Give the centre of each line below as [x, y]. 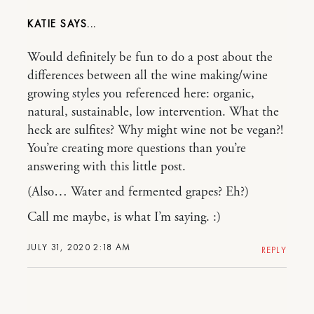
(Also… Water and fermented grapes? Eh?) [138, 192]
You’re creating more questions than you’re [137, 149]
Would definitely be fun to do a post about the [150, 57]
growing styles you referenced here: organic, [141, 94]
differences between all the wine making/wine [148, 76]
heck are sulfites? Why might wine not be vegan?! [155, 130]
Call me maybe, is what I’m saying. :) [124, 217]
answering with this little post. [107, 167]
